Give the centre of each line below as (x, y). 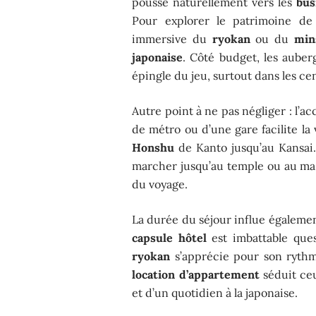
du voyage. (160, 184)
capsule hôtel (169, 237)
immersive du (172, 38)
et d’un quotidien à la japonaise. (215, 292)
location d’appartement (196, 274)
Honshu (153, 147)
